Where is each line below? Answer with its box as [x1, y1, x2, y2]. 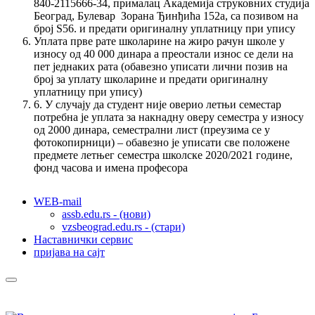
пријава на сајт [34, 245, 105, 258]
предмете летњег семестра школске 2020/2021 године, [34, 148, 292, 161]
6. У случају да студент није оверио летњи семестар [34, 98, 281, 110]
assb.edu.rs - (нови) [62, 207, 150, 220]
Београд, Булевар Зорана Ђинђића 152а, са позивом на [34, 9, 298, 22]
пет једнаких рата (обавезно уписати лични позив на [34, 60, 288, 72]
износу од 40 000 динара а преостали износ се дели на [34, 47, 293, 60]
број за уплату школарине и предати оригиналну [34, 72, 268, 85]
